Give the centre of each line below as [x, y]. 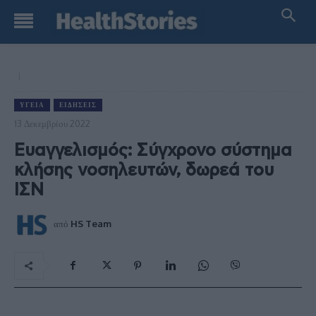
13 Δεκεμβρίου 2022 [52, 123]
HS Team [91, 223]
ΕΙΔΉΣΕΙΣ [78, 105]
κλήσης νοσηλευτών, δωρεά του [144, 170]
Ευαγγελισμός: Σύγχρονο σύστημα [153, 151]
